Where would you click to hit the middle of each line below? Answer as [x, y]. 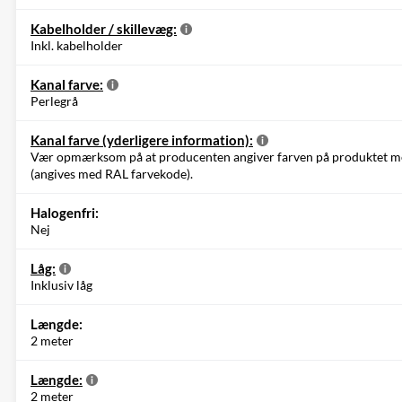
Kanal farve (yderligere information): [142, 140]
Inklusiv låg [61, 284]
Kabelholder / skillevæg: [104, 28]
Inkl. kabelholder [77, 45]
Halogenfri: [65, 212]
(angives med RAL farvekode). [112, 173]
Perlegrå [54, 100]
